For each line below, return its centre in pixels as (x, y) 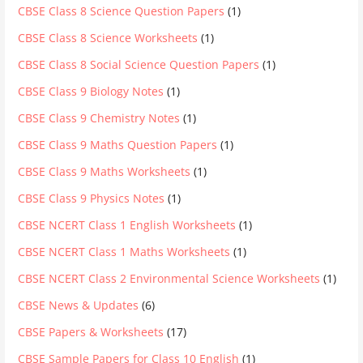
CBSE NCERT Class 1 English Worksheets (127, 224)
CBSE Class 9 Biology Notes (91, 91)
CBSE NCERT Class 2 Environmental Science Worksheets (169, 278)
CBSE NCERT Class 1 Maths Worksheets (124, 251)
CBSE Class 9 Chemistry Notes (99, 117)
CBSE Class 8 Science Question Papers (122, 11)
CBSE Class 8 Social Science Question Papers (139, 64)
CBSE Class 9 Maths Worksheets (105, 171)
